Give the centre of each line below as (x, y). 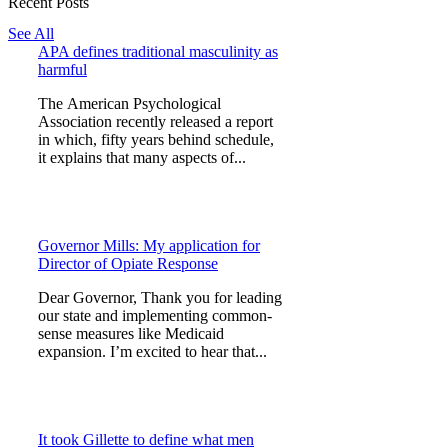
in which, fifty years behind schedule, (156, 140)
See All (31, 34)
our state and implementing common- (155, 316)
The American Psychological (129, 104)
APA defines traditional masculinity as (158, 52)
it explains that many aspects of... (142, 158)
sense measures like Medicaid (131, 334)
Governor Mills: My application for (149, 246)
